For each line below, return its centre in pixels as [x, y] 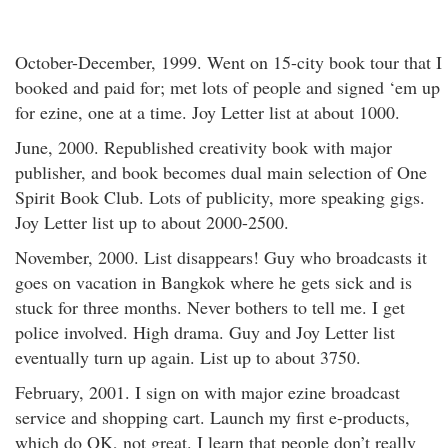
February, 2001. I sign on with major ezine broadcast [207, 392]
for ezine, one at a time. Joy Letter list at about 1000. [207, 112]
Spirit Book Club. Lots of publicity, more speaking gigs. [220, 197]
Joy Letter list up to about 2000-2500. [152, 222]
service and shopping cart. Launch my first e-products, [212, 417]
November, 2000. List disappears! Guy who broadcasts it [221, 257]
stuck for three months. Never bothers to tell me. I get [210, 307]
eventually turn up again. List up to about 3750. [188, 357]
